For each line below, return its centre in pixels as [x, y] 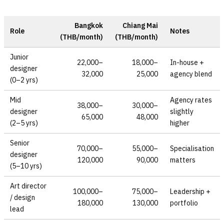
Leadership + [190, 191]
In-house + [187, 62]
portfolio [184, 203]
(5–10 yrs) [26, 166]
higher [180, 123]
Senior [20, 143]
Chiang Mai [140, 25]
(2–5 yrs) [24, 123]
